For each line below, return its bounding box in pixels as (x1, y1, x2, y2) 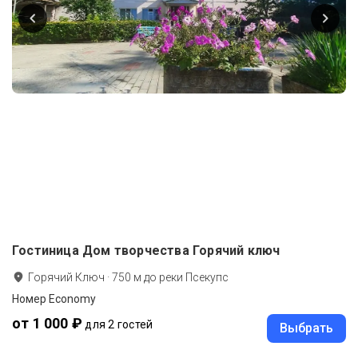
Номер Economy (12, 292, 96, 306)
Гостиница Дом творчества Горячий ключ (12, 243, 280, 259)
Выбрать (280, 320, 333, 336)
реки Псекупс (159, 271, 229, 284)
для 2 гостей (85, 318, 153, 332)
